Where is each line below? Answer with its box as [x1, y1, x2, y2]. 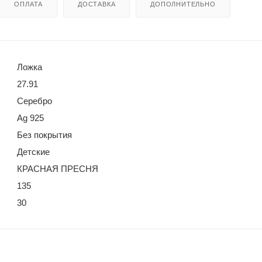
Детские [17, 146, 50, 157]
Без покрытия [17, 129, 72, 140]
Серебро [17, 95, 52, 106]
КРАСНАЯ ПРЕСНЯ [17, 163, 98, 174]
